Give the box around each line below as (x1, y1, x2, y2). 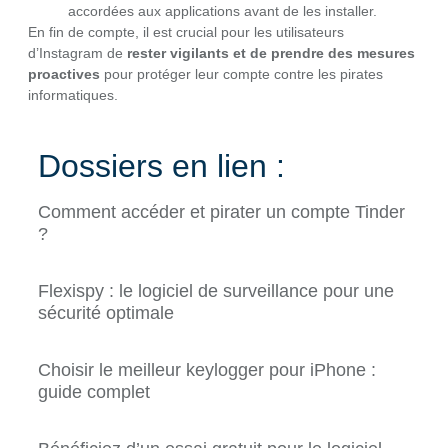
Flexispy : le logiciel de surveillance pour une (38, 281, 394, 302)
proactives (28, 66, 100, 83)
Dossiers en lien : (38, 148, 285, 185)
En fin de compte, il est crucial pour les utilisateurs (28, 24, 344, 41)
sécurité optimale (38, 303, 174, 324)
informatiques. (28, 87, 118, 104)
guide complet (38, 382, 150, 403)
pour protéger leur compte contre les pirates (100, 66, 383, 83)
